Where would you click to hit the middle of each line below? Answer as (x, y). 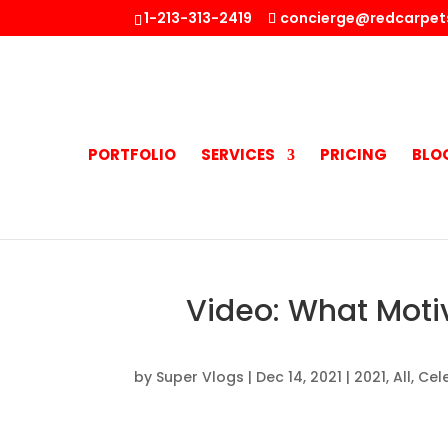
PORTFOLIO (131, 154)
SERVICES (237, 154)
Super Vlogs (200, 377)
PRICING (353, 154)
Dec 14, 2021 (299, 377)
